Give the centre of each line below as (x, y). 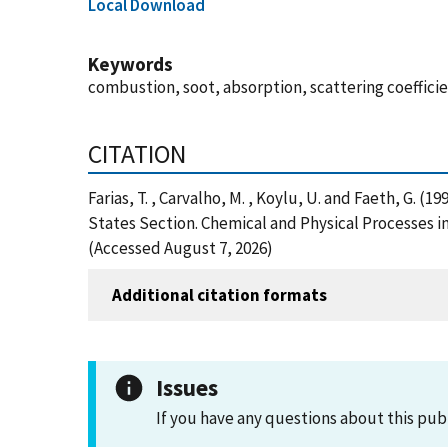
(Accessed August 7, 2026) (180, 248)
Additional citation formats (219, 294)
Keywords (130, 64)
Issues (187, 387)
